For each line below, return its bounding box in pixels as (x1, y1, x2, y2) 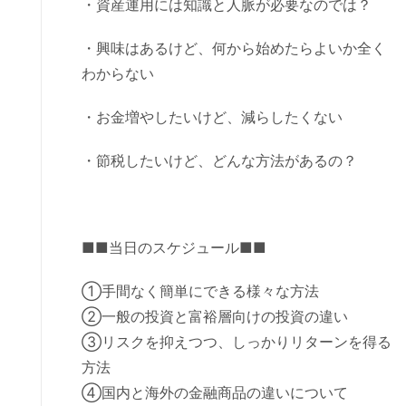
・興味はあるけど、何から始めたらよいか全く (82, 38, 386, 57)
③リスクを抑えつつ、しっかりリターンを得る (82, 332, 391, 351)
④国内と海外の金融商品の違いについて (82, 382, 348, 401)
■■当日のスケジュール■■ (82, 237, 266, 256)
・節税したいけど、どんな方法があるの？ (82, 150, 357, 169)
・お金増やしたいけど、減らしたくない (82, 107, 343, 126)
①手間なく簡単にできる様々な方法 (82, 281, 319, 300)
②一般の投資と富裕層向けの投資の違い (82, 306, 348, 325)
